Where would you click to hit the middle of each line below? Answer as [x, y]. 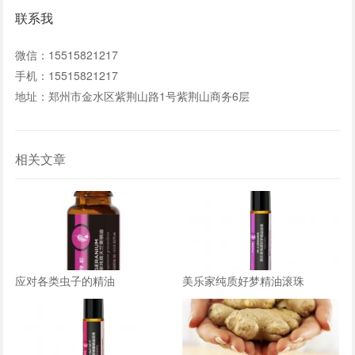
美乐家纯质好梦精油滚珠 [244, 280]
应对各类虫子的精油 [65, 280]
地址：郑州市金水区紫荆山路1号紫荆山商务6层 [133, 95]
